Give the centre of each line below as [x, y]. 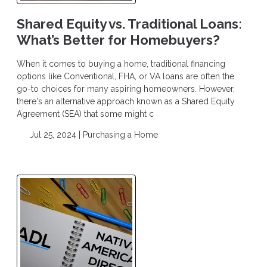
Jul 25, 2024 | [55, 135]
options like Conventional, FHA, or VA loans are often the [125, 77]
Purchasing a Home [120, 135]
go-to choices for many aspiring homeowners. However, [126, 89]
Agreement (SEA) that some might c [85, 114]
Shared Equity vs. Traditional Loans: [129, 24]
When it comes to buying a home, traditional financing [121, 64]
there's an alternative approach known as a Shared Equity [126, 102]
